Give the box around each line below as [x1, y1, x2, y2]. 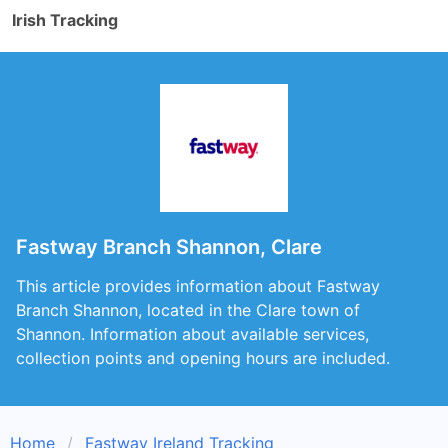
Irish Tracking [12, 10, 118, 30]
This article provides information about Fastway [16, 276, 380, 296]
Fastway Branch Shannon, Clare [16, 235, 322, 259]
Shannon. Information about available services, [16, 324, 369, 344]
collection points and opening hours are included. [16, 348, 390, 368]
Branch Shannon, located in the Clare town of [16, 300, 360, 320]
